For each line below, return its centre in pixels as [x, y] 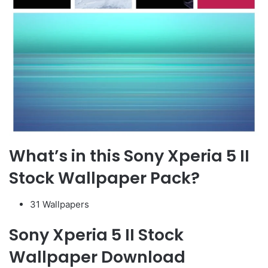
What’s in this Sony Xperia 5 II [129, 156]
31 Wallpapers [60, 205]
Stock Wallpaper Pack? [104, 178]
